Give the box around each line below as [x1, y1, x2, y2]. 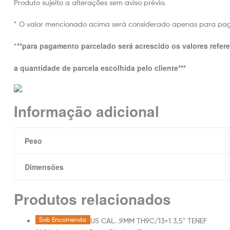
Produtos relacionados [14, 188, 171, 209]
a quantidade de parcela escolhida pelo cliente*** [14, 63, 186, 73]
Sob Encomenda [39, 215, 87, 223]
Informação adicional [14, 100, 159, 122]
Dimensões [24, 161, 64, 172]
